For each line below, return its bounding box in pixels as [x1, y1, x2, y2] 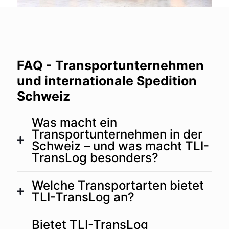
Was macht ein [32, 115, 117, 130]
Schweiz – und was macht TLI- [32, 139, 209, 154]
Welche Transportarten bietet [32, 178, 204, 193]
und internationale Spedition [17, 73, 197, 89]
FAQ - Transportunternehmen [17, 58, 204, 74]
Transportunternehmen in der [32, 127, 202, 142]
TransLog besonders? [32, 150, 158, 166]
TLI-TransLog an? [32, 190, 134, 205]
